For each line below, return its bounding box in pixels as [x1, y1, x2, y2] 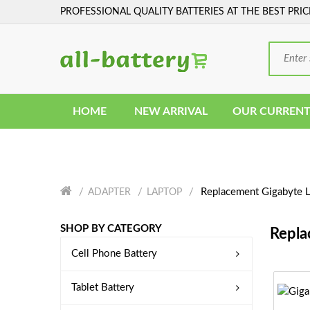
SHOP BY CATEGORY [60, 224, 162, 234]
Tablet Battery [71, 282, 134, 293]
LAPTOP [147, 188, 182, 197]
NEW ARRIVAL [134, 106, 208, 117]
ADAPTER [88, 188, 131, 197]
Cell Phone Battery [71, 248, 157, 259]
